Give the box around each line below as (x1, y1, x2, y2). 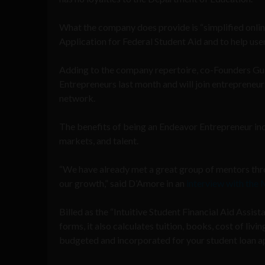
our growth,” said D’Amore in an (59, 177, 186, 189)
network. (59, 92, 95, 104)
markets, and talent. (59, 134, 138, 146)
